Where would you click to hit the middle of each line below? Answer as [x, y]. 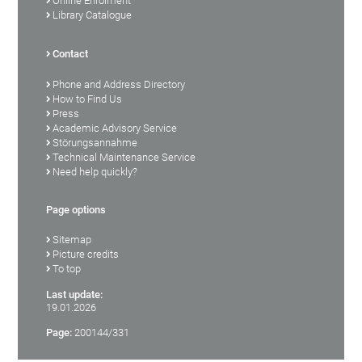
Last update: [75, 294]
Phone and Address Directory [119, 84]
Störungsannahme [95, 142]
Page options [76, 209]
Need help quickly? [95, 171]
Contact [71, 53]
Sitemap [72, 239]
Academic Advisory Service [115, 128]
